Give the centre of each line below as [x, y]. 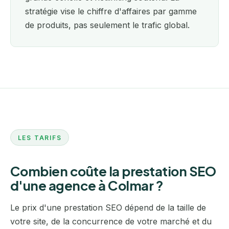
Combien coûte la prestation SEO [113, 171]
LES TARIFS [40, 138]
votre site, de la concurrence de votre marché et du [111, 222]
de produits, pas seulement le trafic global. [107, 25]
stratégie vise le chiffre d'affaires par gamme [111, 12]
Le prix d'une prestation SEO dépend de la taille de [108, 208]
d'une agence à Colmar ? [87, 186]
